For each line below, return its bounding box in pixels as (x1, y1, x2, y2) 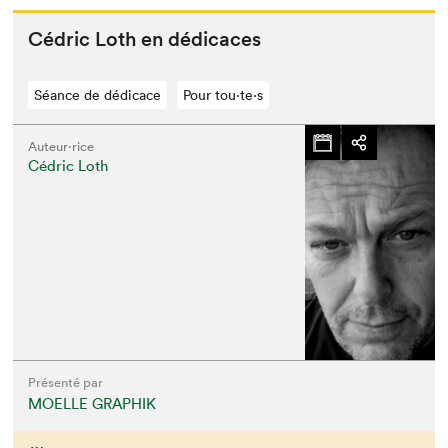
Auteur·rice (28, 138, 95, 156)
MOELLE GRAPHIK (28, 394, 157, 414)
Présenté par (28, 374, 104, 392)
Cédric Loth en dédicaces (28, 27, 262, 52)
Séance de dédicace (34, 86, 162, 105)
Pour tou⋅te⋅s (183, 86, 264, 105)
